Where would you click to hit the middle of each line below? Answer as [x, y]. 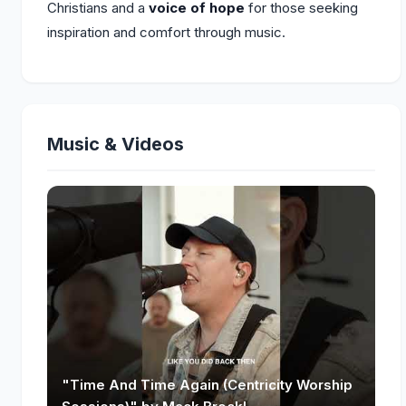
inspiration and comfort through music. [166, 32]
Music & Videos [116, 144]
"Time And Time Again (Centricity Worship [207, 384]
